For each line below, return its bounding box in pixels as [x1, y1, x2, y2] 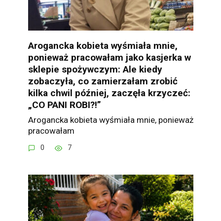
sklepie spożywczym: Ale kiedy [28, 63, 162, 75]
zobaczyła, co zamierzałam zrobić [28, 75, 178, 87]
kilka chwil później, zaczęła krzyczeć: [28, 87, 190, 99]
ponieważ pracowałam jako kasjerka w [28, 51, 191, 63]
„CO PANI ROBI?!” [28, 99, 101, 110]
